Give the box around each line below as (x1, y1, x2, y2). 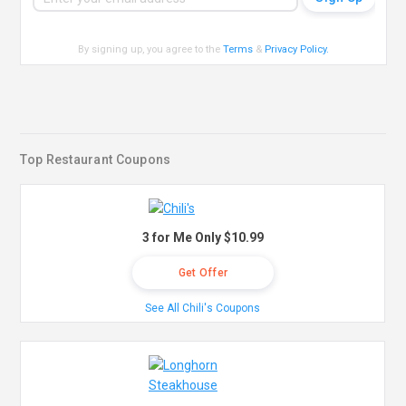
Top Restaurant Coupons (20, 152, 171, 168)
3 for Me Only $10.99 (141, 230, 264, 246)
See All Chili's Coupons (145, 302, 261, 315)
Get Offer (178, 266, 228, 280)
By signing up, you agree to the (78, 43, 224, 55)
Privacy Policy (265, 43, 327, 55)
